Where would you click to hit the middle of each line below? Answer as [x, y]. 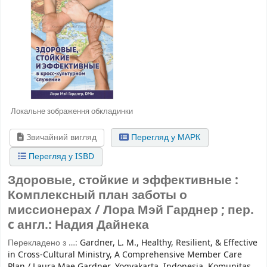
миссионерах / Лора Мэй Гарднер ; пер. [131, 210]
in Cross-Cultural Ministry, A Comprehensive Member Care [125, 255]
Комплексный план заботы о [97, 195]
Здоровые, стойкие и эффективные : [123, 181]
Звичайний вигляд [60, 138]
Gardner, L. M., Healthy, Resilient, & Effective [169, 243]
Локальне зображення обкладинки [72, 111]
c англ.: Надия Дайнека [78, 225]
